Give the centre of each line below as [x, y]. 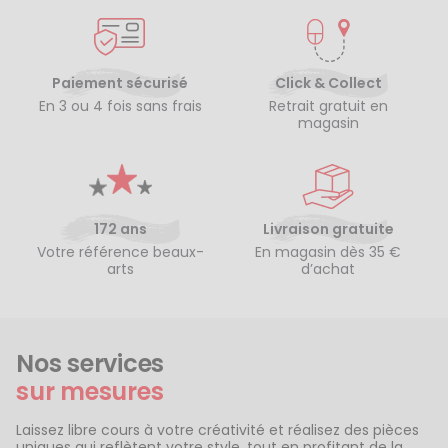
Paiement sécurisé [120, 82]
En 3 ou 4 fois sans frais [120, 106]
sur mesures [90, 392]
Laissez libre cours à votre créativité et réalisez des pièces [217, 430]
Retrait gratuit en [328, 106]
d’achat [328, 269]
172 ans [120, 228]
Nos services [90, 364]
